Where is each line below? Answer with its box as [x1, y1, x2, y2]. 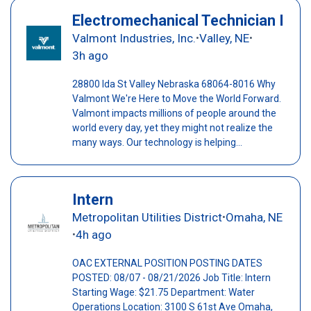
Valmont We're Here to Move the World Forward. [72, 92, 281, 104]
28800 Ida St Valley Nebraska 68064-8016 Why [72, 78, 276, 90]
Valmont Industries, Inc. [72, 31, 196, 45]
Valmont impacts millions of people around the [72, 107, 276, 119]
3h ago [72, 48, 108, 62]
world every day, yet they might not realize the [72, 121, 273, 133]
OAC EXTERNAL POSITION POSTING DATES [72, 257, 262, 269]
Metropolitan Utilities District [72, 210, 222, 224]
